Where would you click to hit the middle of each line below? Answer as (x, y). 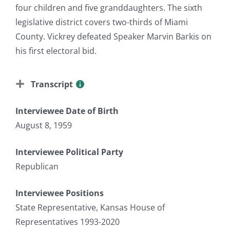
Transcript (52, 84)
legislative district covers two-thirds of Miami (102, 22)
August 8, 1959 (44, 125)
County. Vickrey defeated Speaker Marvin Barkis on (113, 36)
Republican (37, 166)
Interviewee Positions (60, 193)
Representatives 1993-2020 (68, 222)
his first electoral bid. (56, 51)
